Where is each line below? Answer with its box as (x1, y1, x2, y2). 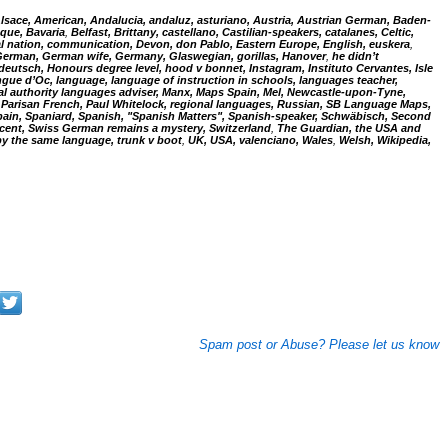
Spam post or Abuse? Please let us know (198, 337, 439, 352)
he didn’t (331, 50, 379, 62)
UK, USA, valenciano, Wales (187, 134, 333, 146)
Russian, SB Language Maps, (276, 98, 431, 110)
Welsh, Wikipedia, (338, 134, 431, 146)
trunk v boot (116, 134, 182, 146)
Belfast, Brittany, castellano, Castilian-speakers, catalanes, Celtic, (70, 26, 414, 38)
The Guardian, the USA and (276, 122, 421, 134)
